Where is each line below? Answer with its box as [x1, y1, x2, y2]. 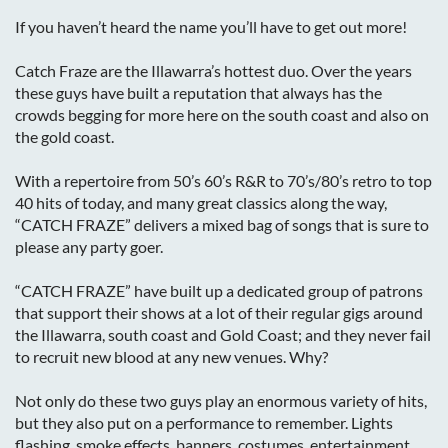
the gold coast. [15, 127, 114, 146]
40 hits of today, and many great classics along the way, [15, 193, 387, 212]
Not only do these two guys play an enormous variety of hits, [15, 391, 427, 410]
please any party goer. [15, 237, 163, 256]
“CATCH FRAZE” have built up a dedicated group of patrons [15, 281, 423, 300]
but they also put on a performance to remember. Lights [15, 413, 393, 432]
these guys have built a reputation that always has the [15, 83, 382, 102]
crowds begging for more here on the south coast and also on [15, 105, 429, 124]
